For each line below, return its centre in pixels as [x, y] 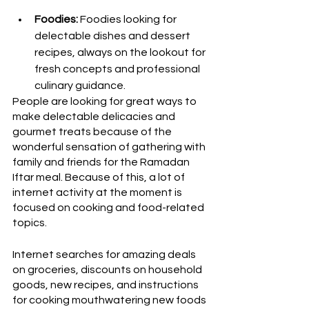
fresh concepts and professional [118, 69]
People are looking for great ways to [106, 102]
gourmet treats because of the [93, 132]
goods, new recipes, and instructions [107, 285]
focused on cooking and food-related [109, 208]
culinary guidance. [80, 86]
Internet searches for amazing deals [105, 255]
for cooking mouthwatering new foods [110, 300]
